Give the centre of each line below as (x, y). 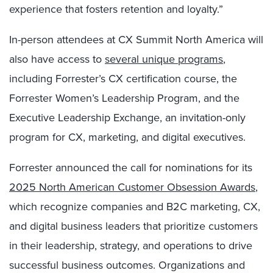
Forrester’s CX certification (118, 79)
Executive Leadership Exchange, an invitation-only (127, 118)
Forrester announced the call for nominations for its (131, 168)
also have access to (57, 59)
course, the (211, 79)
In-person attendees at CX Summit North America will (136, 40)
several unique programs (164, 59)
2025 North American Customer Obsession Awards (132, 187)
